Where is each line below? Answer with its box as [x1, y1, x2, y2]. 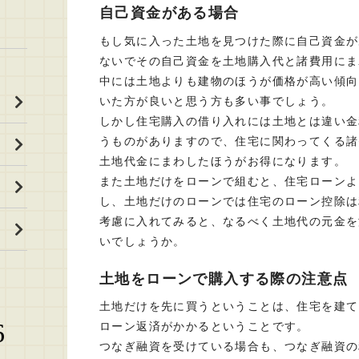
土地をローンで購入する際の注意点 [99, 270, 349, 287]
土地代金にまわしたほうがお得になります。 [99, 154, 346, 167]
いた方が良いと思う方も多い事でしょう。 [99, 94, 334, 107]
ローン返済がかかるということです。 [99, 320, 309, 333]
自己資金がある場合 [99, 4, 240, 21]
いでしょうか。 [99, 234, 186, 248]
